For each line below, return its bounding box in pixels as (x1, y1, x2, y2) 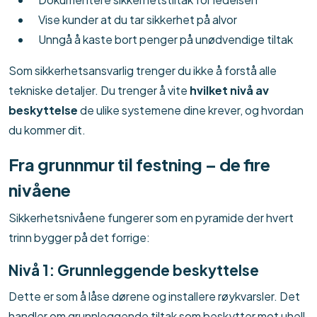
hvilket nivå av (190, 83, 269, 98)
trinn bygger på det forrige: (8, 230, 150, 246)
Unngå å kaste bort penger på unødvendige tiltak (38, 32, 293, 47)
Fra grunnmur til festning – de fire (8, 154, 270, 175)
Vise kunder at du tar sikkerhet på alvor (38, 12, 237, 28)
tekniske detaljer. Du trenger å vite (8, 83, 190, 98)
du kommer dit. (8, 122, 86, 138)
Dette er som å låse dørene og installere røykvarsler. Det (8, 289, 300, 304)
